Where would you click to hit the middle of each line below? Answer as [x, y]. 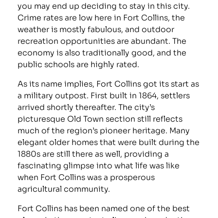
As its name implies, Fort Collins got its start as [109, 83]
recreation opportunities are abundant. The [102, 40]
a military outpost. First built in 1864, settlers [104, 95]
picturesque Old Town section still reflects [100, 118]
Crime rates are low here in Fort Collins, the [101, 17]
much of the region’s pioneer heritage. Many [104, 130]
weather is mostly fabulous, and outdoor [96, 29]
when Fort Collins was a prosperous [86, 177]
